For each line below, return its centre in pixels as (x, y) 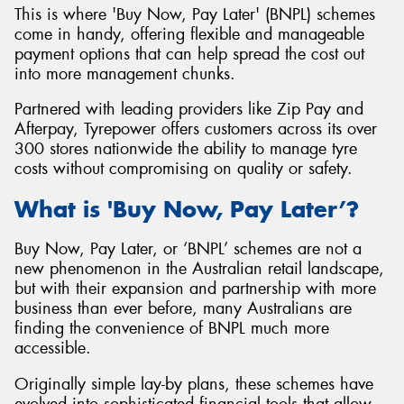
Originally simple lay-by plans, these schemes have (194, 384)
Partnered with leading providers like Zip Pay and (189, 110)
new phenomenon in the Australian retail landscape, (199, 269)
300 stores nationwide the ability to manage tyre (186, 149)
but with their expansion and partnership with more (195, 289)
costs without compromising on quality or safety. (184, 169)
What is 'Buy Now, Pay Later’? (187, 209)
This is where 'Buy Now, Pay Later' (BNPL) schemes (195, 14)
